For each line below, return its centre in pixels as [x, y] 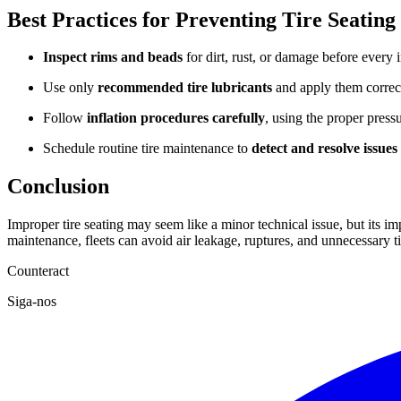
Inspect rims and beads [113, 57]
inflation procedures [148, 118]
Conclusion [58, 187]
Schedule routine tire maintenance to [147, 149]
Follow [65, 118]
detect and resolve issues [324, 149]
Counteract [38, 271]
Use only [70, 88]
